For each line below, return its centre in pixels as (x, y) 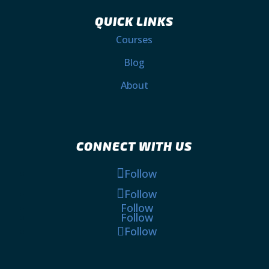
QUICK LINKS (134, 21)
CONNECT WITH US (134, 146)
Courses (134, 39)
